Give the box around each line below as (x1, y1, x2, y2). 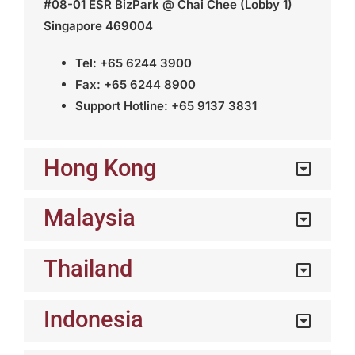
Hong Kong (43, 154, 156, 181)
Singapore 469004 (43, 17, 153, 33)
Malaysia (43, 204, 136, 232)
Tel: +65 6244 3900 (74, 55, 192, 71)
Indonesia (43, 305, 143, 333)
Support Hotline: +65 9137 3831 (74, 97, 257, 113)
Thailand (43, 255, 132, 283)
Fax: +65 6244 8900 (74, 76, 196, 92)
